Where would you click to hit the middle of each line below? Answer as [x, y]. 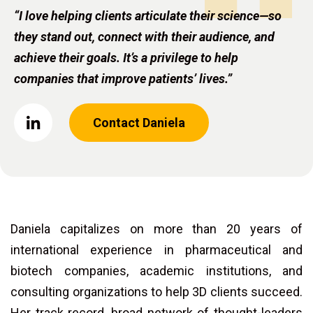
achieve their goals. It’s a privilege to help [126, 57]
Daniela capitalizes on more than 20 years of [156, 228]
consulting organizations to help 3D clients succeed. [156, 291]
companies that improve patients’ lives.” [123, 78]
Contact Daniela [139, 122]
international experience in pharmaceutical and [156, 249]
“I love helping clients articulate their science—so [148, 15]
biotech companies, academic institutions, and [156, 270]
